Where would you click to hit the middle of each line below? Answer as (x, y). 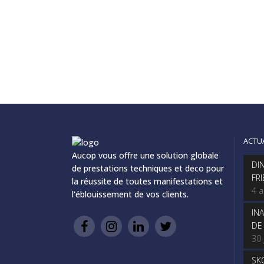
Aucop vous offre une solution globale (145, 155)
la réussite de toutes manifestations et (147, 181)
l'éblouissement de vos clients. (130, 194)
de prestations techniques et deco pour (148, 168)
